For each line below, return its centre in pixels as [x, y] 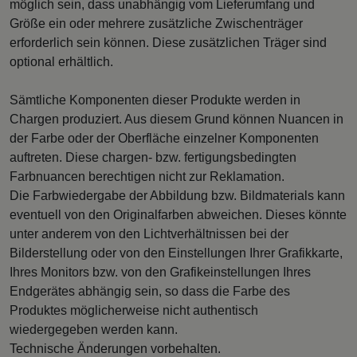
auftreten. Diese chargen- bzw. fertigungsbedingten [153, 157]
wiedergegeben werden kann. [94, 329]
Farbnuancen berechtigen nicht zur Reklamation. [147, 176]
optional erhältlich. [61, 61]
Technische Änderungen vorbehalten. [115, 348]
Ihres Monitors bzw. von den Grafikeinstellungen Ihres [160, 272]
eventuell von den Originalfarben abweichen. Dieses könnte [178, 214]
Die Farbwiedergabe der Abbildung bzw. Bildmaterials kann [177, 195]
